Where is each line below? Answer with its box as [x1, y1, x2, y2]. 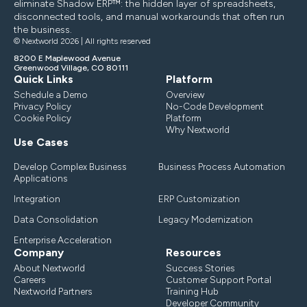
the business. [14, 24, 72, 36]
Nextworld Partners [14, 286, 93, 297]
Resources [166, 246, 221, 260]
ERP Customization [158, 193, 240, 205]
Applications [14, 173, 68, 184]
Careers [14, 274, 46, 286]
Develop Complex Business [14, 161, 127, 173]
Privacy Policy [14, 101, 71, 112]
